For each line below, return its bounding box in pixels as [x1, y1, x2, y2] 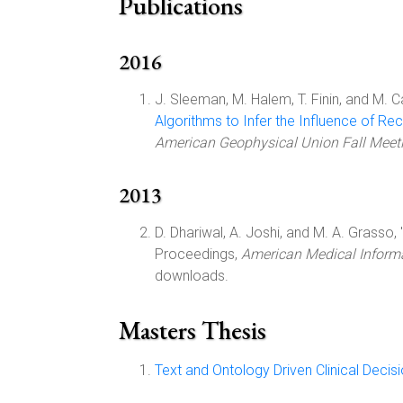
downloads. [155, 267, 228, 284]
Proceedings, [155, 246, 241, 263]
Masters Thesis [119, 314, 266, 346]
